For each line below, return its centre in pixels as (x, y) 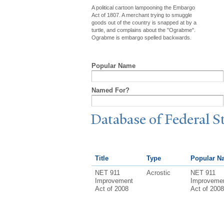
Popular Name (113, 65)
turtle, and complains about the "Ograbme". (143, 30)
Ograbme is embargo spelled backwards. (141, 37)
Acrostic (158, 172)
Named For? (110, 90)
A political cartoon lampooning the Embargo (143, 7)
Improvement (114, 180)
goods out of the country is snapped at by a (144, 22)
